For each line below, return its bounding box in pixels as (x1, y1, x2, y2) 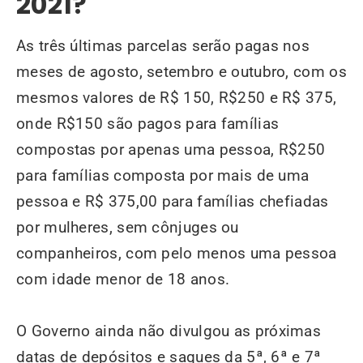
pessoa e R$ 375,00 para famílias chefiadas (16, 192, 329, 211)
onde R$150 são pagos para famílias (16, 114, 280, 133)
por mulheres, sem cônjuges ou (16, 218, 239, 237)
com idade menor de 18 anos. (16, 270, 230, 288)
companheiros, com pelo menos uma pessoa (16, 244, 337, 263)
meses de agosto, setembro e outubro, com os (16, 62, 347, 81)
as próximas (233, 322, 322, 340)
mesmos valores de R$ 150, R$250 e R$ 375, (16, 88, 337, 107)
